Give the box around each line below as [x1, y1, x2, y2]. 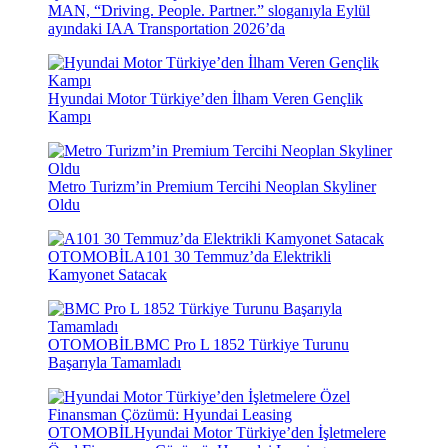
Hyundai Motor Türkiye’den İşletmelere [134, 424, 386, 442]
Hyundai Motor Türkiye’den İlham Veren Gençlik [48, 90, 363, 108]
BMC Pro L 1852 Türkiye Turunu [134, 336, 349, 354]
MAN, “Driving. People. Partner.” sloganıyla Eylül [48, 2, 370, 20]
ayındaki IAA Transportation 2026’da [48, 20, 285, 38]
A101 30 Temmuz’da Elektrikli [134, 248, 331, 266]
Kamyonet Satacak [48, 266, 167, 284]
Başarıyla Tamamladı [48, 354, 181, 372]
